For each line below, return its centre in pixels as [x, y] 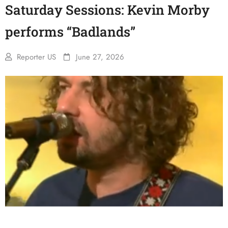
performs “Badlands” [70, 32]
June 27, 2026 [100, 57]
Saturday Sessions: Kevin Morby [107, 10]
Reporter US [36, 57]
